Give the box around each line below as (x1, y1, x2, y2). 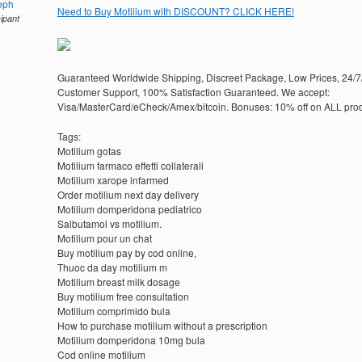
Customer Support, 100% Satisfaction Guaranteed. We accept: (57, 84, 330, 99)
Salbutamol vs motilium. (57, 217, 162, 230)
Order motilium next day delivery (57, 187, 199, 201)
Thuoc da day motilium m (57, 260, 167, 274)
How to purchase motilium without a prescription (57, 318, 267, 332)
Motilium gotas (57, 144, 121, 158)
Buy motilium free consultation (57, 289, 189, 303)
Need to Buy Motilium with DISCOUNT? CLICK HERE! (57, 3, 294, 18)
